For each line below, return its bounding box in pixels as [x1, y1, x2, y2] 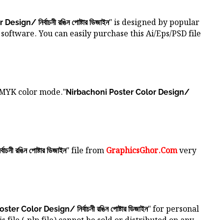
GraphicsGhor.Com [106, 145, 177, 158]
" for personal [148, 203, 199, 216]
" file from [66, 145, 106, 158]
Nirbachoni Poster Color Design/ [66, 87, 190, 97]
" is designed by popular [109, 17, 199, 29]
